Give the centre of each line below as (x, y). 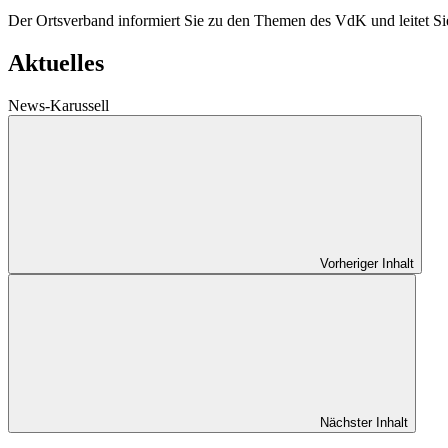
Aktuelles (56, 62)
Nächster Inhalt (364, 422)
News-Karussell (58, 105)
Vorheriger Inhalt (367, 263)
